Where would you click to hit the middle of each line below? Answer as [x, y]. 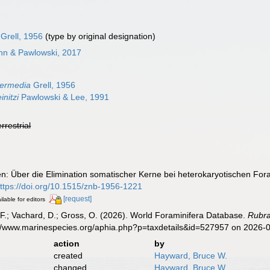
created [68, 255]
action [66, 243]
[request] [78, 199]
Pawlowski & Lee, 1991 [64, 97]
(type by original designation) [99, 36]
